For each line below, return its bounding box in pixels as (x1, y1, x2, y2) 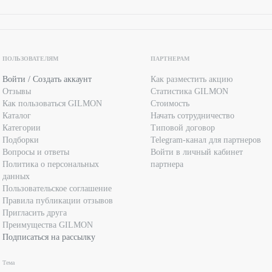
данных (2, 171, 30, 181)
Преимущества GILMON (2, 220, 93, 229)
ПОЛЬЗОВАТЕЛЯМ (2, 55, 58, 62)
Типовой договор (151, 123, 215, 132)
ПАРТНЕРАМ (151, 55, 189, 62)
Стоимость (151, 98, 189, 108)
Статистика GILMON (151, 86, 228, 96)
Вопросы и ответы (2, 147, 69, 157)
